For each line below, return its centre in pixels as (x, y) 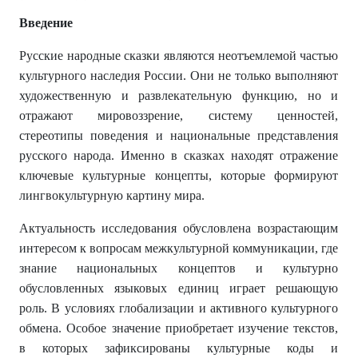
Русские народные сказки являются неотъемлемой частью (179, 56)
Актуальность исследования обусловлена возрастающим (179, 229)
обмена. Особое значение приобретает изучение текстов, (179, 328)
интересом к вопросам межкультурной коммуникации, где (179, 249)
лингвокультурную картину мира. (112, 196)
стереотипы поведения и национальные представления (179, 136)
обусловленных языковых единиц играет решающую (179, 288)
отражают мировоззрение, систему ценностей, (179, 116)
